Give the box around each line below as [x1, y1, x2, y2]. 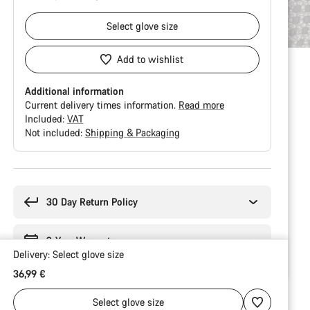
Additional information [24, 84, 124, 98]
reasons [12, 181, 46, 194]
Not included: [24, 126, 85, 139]
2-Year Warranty [46, 234, 116, 247]
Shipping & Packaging [84, 126, 180, 139]
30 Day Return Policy [46, 195, 138, 208]
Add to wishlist [117, 53, 184, 66]
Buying [12, 167, 43, 181]
